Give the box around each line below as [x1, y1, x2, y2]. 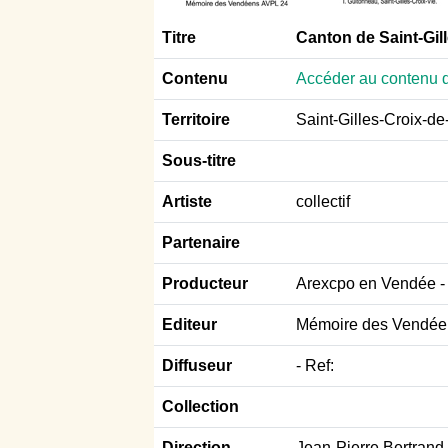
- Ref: [296, 356, 334, 374]
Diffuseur [162, 356, 232, 374]
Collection [162, 397, 239, 415]
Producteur [162, 274, 248, 292]
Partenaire [162, 233, 240, 251]
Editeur [162, 315, 217, 333]
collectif [296, 192, 350, 210]
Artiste [162, 192, 212, 210]
